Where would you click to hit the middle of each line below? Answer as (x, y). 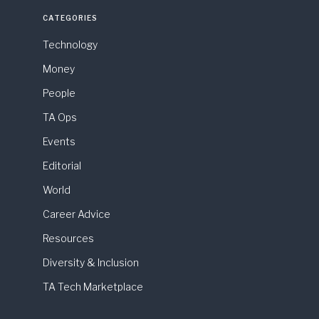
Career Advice (77, 214)
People (59, 93)
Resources (68, 239)
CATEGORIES (70, 18)
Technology (70, 45)
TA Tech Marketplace (93, 287)
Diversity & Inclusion (91, 263)
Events (59, 142)
